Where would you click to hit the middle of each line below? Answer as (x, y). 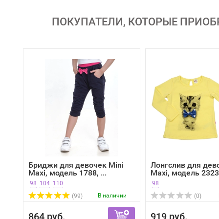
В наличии (112, 196)
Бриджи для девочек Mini (76, 165)
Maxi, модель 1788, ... (67, 173)
